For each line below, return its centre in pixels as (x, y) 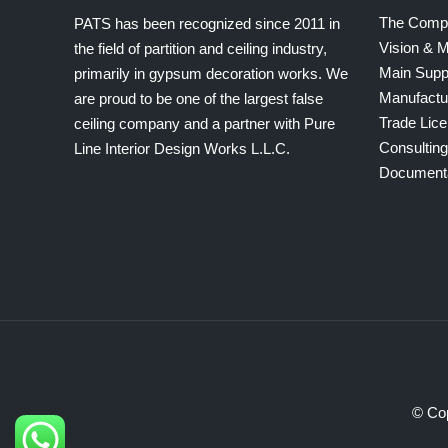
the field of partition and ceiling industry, (201, 48)
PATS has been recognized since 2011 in (207, 23)
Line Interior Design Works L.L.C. (182, 148)
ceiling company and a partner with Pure (205, 123)
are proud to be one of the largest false (199, 98)
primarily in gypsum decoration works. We (211, 73)
